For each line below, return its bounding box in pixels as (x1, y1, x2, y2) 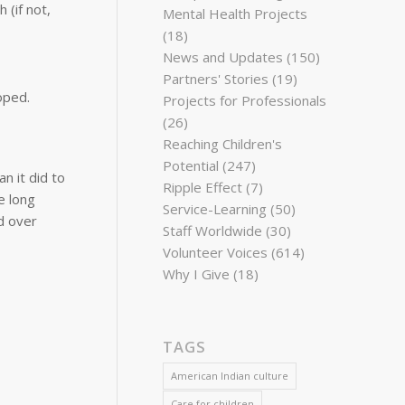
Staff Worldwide (163, 221, 263, 240)
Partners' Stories (163, 70, 269, 88)
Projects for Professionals (163, 91, 327, 109)
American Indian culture (171, 369, 289, 382)
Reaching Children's (163, 135, 283, 153)
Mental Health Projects (163, 5, 308, 23)
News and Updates (163, 48, 284, 66)
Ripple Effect (163, 178, 243, 196)
